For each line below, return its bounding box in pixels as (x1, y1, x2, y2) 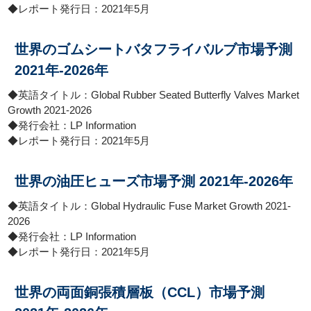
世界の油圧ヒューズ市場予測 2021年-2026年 (15, 174, 294, 189)
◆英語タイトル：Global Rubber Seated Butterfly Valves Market (8, 89, 300, 101)
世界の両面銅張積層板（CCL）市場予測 (15, 285, 265, 300)
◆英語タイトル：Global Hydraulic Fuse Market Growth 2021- (8, 200, 292, 212)
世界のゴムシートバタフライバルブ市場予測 (15, 42, 293, 57)
